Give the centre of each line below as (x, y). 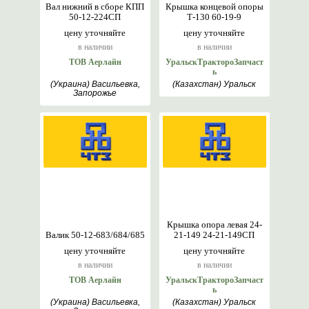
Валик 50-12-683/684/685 (95, 235)
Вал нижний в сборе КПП (95, 7)
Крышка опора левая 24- (214, 225)
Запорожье (95, 93)
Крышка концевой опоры (214, 7)
